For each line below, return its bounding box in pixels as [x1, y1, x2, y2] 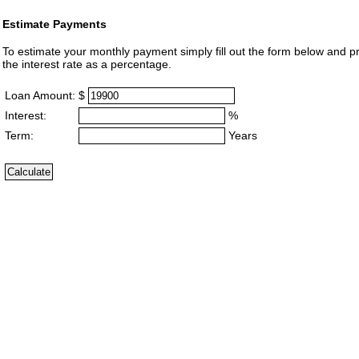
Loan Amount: [5, 89, 75, 102]
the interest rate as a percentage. [2, 58, 171, 71]
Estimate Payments [2, 17, 107, 30]
